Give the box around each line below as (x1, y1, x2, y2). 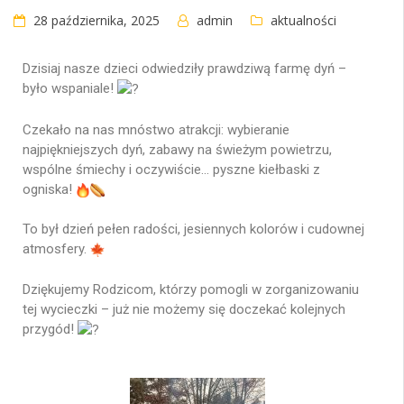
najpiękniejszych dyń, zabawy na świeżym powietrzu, (23, 141, 332, 158)
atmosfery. (23, 241, 90, 258)
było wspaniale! (23, 80, 117, 97)
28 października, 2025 (33, 11, 160, 29)
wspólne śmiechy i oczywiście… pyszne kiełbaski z (23, 161, 320, 178)
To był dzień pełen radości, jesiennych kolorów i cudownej (23, 221, 364, 238)
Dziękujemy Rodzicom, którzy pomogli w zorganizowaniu (23, 280, 359, 298)
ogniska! (23, 180, 76, 197)
